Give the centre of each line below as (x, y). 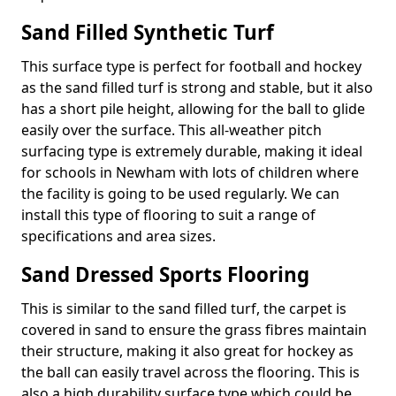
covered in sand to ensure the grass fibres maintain (194, 330)
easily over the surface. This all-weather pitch (171, 130)
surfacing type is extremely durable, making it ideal (192, 151)
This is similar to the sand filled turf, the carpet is (184, 308)
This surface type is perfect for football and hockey (191, 66)
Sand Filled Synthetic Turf (148, 32)
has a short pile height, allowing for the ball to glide (193, 109)
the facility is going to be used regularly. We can (180, 194)
